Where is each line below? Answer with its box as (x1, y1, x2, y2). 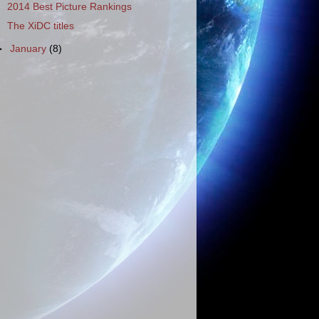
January (10, 43, 50, 55)
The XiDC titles (6, 20, 74, 31)
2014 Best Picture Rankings (6, 1, 132, 13)
